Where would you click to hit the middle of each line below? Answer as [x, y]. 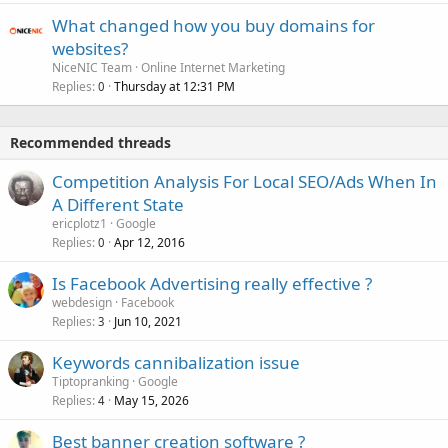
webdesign [82, 303]
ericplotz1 [79, 224]
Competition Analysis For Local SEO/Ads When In [244, 182]
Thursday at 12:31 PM [174, 87]
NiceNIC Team [92, 68]
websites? [90, 49]
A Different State [118, 205]
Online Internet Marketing [213, 68]
